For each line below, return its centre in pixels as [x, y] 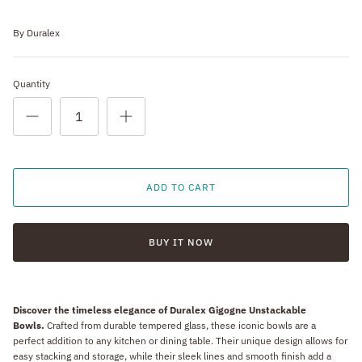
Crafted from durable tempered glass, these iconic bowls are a [181, 325]
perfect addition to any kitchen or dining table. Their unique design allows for [180, 340]
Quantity [32, 83]
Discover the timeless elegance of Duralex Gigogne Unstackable [160, 309]
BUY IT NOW [181, 242]
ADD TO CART [181, 187]
